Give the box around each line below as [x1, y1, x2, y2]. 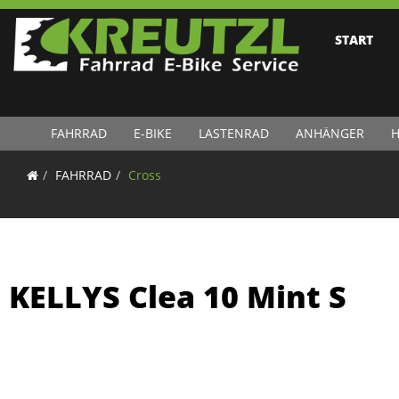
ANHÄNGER [295, 125, 364, 142]
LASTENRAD [198, 125, 269, 142]
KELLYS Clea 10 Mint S [9, 276, 346, 317]
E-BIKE [133, 125, 172, 142]
